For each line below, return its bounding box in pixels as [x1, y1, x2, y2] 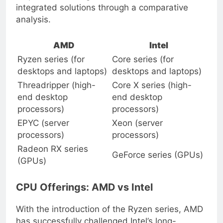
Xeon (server [112, 126, 163, 136]
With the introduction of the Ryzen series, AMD [16, 212, 203, 222]
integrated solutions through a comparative [16, 10, 188, 20]
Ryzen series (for [17, 62, 85, 73]
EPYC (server [17, 126, 69, 136]
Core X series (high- [112, 88, 192, 99]
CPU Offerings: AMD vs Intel [16, 189, 153, 201]
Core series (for [112, 62, 174, 73]
